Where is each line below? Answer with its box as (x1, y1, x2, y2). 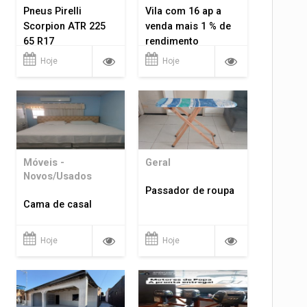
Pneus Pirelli (23, 5, 82, 18)
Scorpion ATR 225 (23, 21, 106, 33)
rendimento (145, 36, 199, 48)
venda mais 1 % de (145, 21, 232, 33)
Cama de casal (23, 198, 92, 210)
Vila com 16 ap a (145, 5, 222, 18)
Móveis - (23, 156, 64, 169)
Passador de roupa (145, 184, 235, 197)
